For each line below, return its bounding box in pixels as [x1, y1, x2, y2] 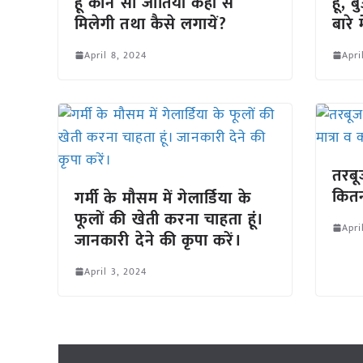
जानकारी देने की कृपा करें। [75, 226, 242, 254]
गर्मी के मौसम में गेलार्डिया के [75, 184, 251, 212]
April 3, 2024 [84, 263, 147, 280]
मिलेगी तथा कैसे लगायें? [75, 10, 228, 38]
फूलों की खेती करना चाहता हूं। [75, 205, 262, 233]
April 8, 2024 [84, 46, 147, 63]
